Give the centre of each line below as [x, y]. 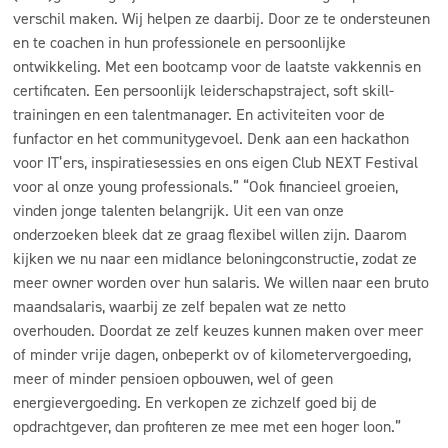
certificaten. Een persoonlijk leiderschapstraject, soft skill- [203, 90]
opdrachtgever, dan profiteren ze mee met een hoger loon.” [207, 426]
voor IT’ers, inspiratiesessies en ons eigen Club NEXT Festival [215, 162]
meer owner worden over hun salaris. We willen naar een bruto [221, 282]
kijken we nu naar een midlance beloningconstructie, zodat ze [215, 258]
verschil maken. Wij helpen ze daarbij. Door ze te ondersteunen [221, 18]
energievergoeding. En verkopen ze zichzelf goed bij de [195, 402]
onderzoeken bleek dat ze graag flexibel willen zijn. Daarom [210, 234]
